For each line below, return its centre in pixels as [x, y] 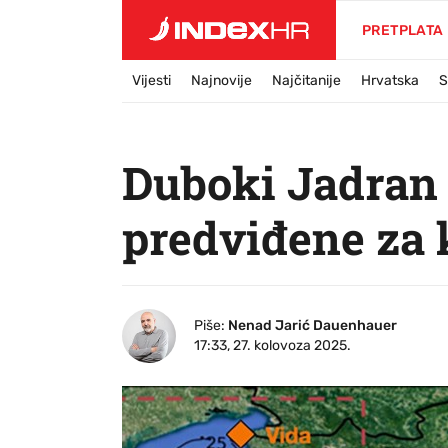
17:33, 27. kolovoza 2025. [272, 345]
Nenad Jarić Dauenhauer [312, 325]
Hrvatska [390, 80]
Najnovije [221, 80]
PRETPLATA [403, 30]
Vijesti [151, 80]
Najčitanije [306, 80]
